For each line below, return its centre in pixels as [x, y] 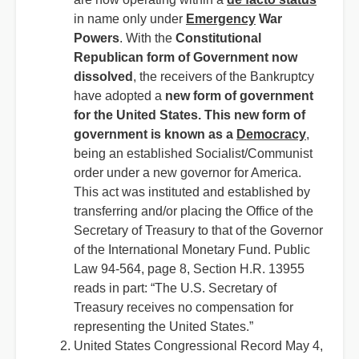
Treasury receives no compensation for [184, 307]
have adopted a [119, 96]
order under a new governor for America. [188, 173]
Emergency [221, 19]
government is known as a [155, 134]
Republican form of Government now [186, 57]
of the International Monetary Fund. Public [192, 250]
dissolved [103, 77]
